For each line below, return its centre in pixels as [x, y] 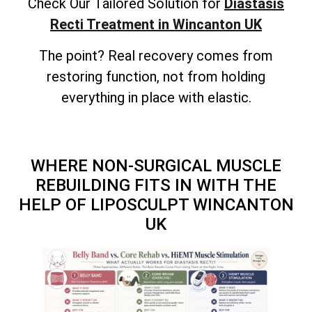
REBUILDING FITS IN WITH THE [156, 185]
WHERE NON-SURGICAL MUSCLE [156, 165]
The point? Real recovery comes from [156, 55]
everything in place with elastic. [156, 97]
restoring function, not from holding [156, 76]
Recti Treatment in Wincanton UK [156, 25]
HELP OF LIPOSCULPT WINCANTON [156, 204]
